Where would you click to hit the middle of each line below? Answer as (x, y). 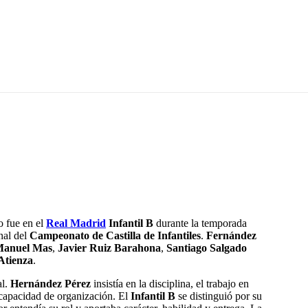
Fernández (231, 236)
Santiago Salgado (207, 248)
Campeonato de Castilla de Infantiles (115, 236)
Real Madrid (76, 223)
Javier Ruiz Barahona (109, 248)
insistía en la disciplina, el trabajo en (170, 284)
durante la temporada (200, 223)
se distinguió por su (219, 296)
